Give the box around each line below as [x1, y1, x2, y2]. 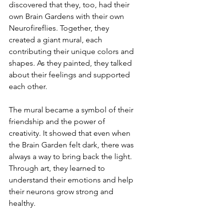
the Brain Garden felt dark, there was [9, 140, 136, 149]
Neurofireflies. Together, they [9, 23, 111, 33]
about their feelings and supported [9, 70, 132, 79]
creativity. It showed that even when [9, 128, 132, 138]
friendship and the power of [9, 117, 107, 126]
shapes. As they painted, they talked [9, 58, 134, 68]
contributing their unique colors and [9, 47, 136, 56]
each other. [9, 82, 47, 91]
